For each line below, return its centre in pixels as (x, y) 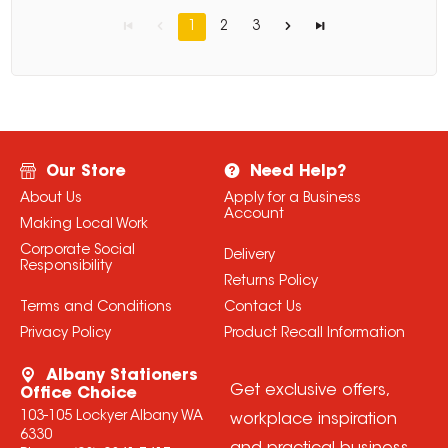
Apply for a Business (292, 199)
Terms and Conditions (95, 308)
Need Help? (297, 172)
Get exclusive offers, (309, 391)
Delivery (249, 256)
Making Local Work (83, 225)
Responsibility (65, 267)
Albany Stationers (121, 376)
